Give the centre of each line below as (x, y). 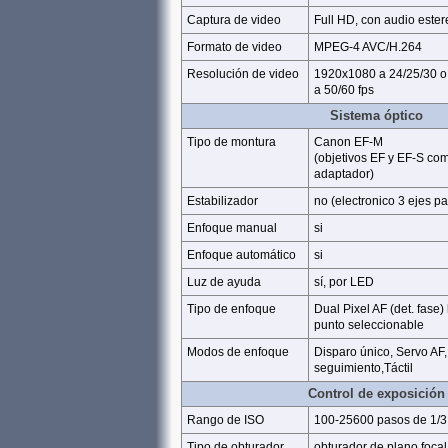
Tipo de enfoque (231, 309)
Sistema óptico (376, 115)
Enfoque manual (232, 228)
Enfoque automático (241, 255)
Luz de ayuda (224, 282)
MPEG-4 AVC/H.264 (368, 47)
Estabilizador (222, 201)
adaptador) (344, 174)
